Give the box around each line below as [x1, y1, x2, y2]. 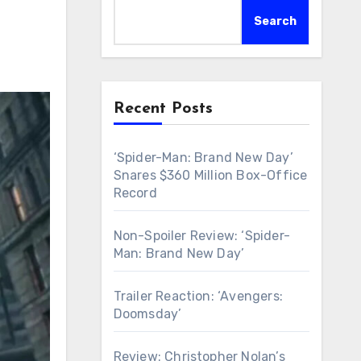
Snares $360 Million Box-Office [113, 168, 308, 183]
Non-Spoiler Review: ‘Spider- [113, 228, 291, 243]
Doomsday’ [113, 306, 182, 322]
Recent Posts [113, 101, 213, 117]
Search [254, 15, 297, 28]
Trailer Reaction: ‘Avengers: [113, 288, 284, 304]
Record [113, 185, 157, 201]
